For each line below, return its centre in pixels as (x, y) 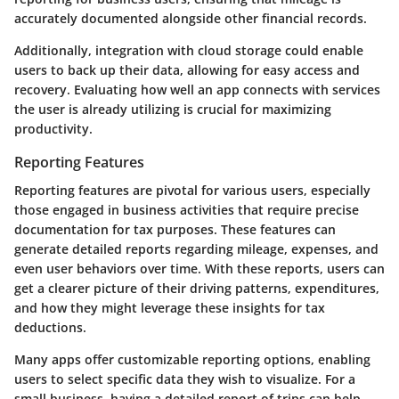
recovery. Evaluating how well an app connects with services (197, 89)
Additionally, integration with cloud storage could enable (189, 50)
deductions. (50, 327)
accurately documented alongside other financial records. (191, 18)
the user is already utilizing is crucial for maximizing (173, 109)
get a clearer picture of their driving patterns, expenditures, (197, 288)
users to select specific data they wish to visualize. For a (185, 379)
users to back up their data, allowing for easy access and (187, 69)
